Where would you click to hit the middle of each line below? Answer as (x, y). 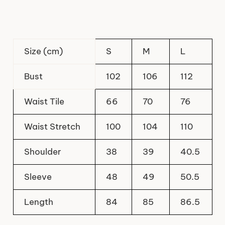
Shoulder (41, 152)
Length (37, 202)
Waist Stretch (51, 127)
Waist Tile (43, 102)
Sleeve (37, 177)
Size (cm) (42, 51)
